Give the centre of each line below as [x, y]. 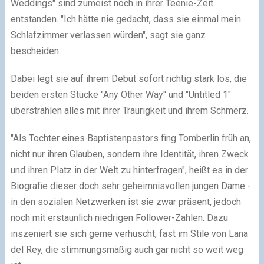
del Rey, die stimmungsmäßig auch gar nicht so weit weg [127, 249]
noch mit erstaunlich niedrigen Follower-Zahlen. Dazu [119, 217]
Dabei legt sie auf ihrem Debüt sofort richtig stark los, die [128, 78]
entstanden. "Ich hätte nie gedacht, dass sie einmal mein [126, 19]
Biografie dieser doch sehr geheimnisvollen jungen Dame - [131, 186]
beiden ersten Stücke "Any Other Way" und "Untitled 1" [121, 94]
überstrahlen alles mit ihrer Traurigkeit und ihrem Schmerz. [129, 110]
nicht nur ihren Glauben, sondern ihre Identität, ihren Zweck [129, 154]
